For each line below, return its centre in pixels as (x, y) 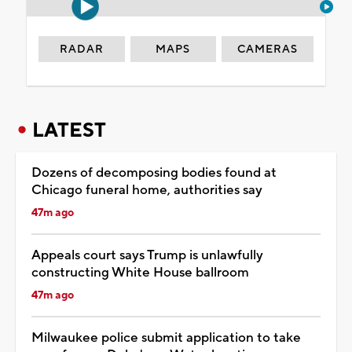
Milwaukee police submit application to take (166, 337)
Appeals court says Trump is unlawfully (147, 255)
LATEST (69, 130)
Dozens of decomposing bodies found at (154, 172)
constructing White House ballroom (140, 272)
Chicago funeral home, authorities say (147, 190)
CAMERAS (268, 49)
